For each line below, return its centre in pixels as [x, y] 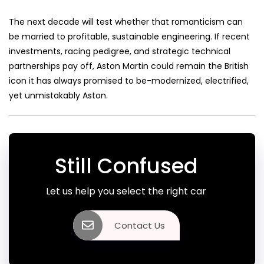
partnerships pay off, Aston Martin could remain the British [129, 66]
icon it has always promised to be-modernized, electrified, [129, 80]
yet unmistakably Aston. [58, 95]
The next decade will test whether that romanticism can [126, 22]
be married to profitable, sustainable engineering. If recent [129, 36]
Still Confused [126, 166]
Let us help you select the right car [126, 191]
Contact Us [139, 225]
